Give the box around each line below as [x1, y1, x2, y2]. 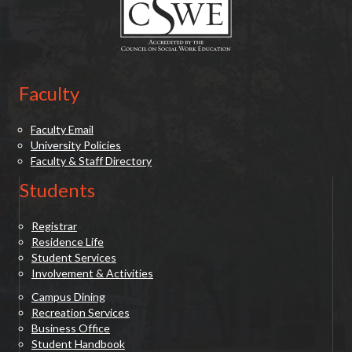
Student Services [31, 251, 116, 265]
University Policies [31, 138, 121, 152]
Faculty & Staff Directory [31, 154, 152, 168]
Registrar [31, 219, 77, 233]
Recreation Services [31, 306, 130, 320]
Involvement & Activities [31, 266, 153, 280]
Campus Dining [31, 290, 105, 304]
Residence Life [31, 235, 104, 249]
